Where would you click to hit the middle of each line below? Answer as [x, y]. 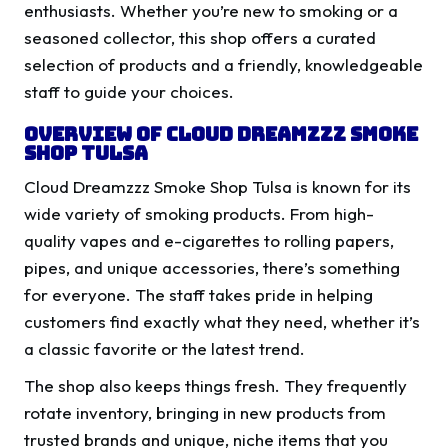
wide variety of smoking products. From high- [199, 214]
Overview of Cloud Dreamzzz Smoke [221, 134]
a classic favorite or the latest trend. [164, 349]
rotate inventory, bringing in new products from [205, 413]
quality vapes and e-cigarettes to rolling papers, [209, 241]
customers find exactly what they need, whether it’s [222, 322]
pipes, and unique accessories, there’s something [212, 268]
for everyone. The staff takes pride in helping [198, 295]
